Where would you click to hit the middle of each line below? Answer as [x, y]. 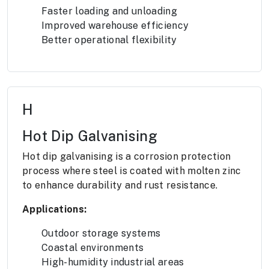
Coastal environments [93, 248]
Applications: [55, 210]
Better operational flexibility [109, 40]
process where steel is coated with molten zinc [132, 171]
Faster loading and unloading [109, 11]
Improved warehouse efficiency [115, 26]
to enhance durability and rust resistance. [120, 186]
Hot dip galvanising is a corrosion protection [127, 157]
